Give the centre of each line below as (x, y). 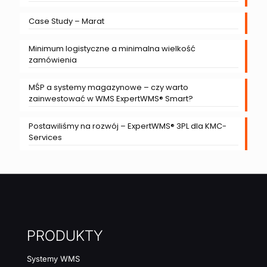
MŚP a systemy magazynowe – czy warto (108, 88)
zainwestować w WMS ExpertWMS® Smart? (111, 99)
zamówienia (53, 60)
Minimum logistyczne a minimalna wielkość (112, 49)
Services (45, 138)
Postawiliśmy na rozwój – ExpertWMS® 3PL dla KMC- (128, 126)
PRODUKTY (65, 236)
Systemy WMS (53, 259)
